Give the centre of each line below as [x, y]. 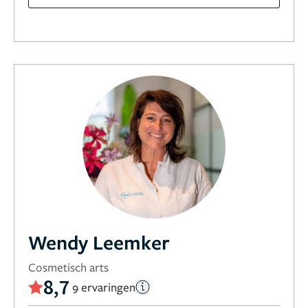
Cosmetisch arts [68, 267]
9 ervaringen [104, 287]
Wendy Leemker [99, 242]
